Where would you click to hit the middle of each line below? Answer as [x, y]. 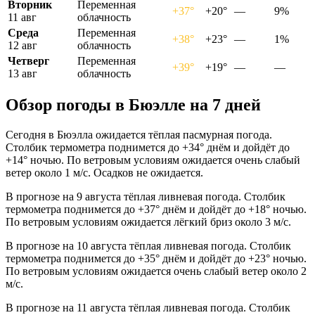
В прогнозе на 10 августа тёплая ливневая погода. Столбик [148, 246]
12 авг [22, 45]
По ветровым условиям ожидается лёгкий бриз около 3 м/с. [148, 222]
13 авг [22, 73]
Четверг [28, 60]
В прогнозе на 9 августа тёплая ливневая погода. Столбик [146, 197]
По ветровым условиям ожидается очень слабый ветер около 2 [156, 271]
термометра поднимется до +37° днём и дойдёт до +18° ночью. [156, 210]
